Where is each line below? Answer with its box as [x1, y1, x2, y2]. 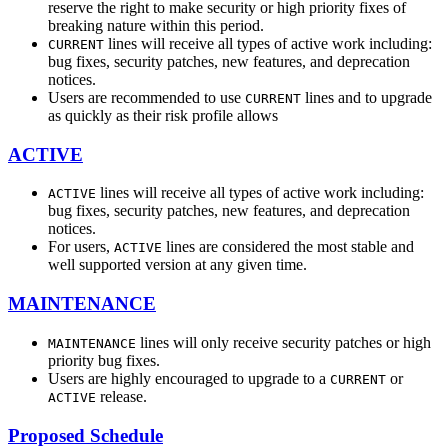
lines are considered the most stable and [162, 238, 414, 256]
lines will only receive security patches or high [136, 333, 431, 351]
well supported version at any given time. [48, 256, 307, 274]
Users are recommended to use [48, 88, 245, 106]
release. [96, 387, 147, 405]
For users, [48, 238, 114, 256]
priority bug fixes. [48, 351, 160, 369]
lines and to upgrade [301, 88, 432, 106]
